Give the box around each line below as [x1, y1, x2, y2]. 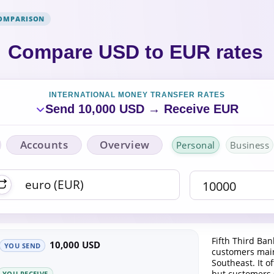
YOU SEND [4, 241, 41, 250]
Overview [100, 138, 150, 152]
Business [229, 139, 270, 151]
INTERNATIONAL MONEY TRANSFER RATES [49, 91, 225, 98]
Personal [176, 139, 215, 151]
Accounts [20, 138, 68, 152]
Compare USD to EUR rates [7, 41, 263, 63]
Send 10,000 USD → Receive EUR [45, 102, 239, 116]
